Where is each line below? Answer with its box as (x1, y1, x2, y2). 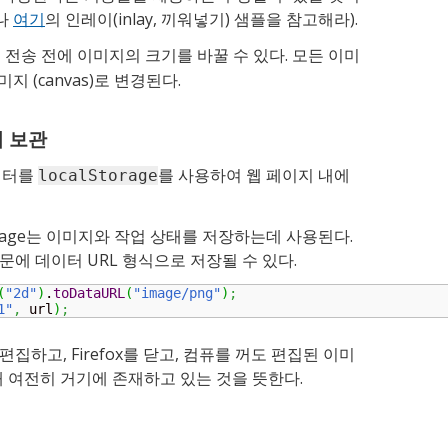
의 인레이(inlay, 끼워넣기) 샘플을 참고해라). (45, 7, 358, 30)
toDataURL (53, 284, 125, 301)
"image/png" (133, 284, 221, 301)
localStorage (38, 165, 158, 185)
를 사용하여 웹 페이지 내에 (158, 163, 350, 186)
